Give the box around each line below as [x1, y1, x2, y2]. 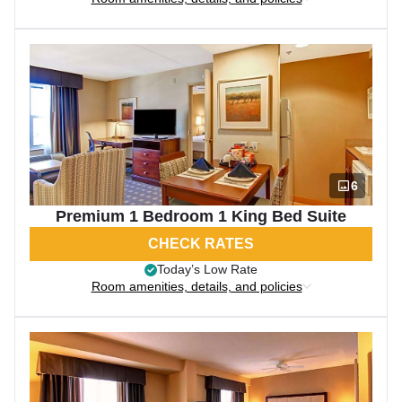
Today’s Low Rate [157, 262, 258, 276]
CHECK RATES [148, 236, 254, 251]
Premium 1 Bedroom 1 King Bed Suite [56, 207, 346, 225]
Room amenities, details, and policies [91, 279, 302, 293]
